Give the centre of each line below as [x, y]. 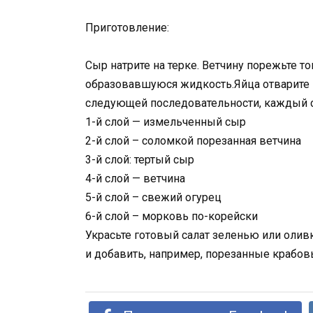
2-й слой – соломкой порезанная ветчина [193, 140]
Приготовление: [127, 27]
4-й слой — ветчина [135, 178]
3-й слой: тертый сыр [140, 159]
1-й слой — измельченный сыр [166, 122]
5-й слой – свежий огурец [153, 197]
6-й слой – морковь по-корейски [172, 216]
